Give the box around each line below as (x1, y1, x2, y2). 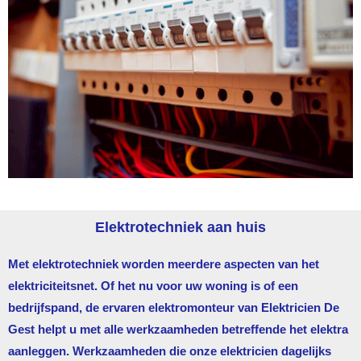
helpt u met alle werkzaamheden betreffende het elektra (35, 322, 348, 336)
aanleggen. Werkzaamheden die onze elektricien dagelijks (8, 343, 331, 358)
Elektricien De (261, 300, 339, 314)
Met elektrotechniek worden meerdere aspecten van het (8, 256, 319, 271)
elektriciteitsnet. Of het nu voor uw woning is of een (8, 278, 298, 293)
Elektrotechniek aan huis (95, 218, 266, 235)
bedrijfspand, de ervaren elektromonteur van (8, 300, 261, 314)
